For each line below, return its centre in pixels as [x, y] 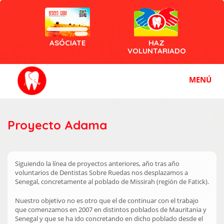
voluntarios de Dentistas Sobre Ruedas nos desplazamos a [101, 172]
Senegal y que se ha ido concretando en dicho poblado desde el [109, 218]
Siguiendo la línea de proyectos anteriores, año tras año [97, 163]
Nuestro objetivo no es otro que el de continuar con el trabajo [107, 200]
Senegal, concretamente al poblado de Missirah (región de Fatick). [112, 181]
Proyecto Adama [57, 125]
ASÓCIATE [67, 42]
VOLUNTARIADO [156, 50]
